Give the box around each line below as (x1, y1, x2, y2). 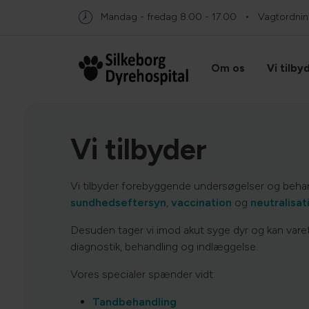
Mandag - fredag (101, 11, 177, 23)
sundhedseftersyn (70, 195, 166, 209)
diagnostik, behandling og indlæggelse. (70, 239, 261, 253)
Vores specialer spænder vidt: (70, 267, 221, 281)
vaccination (171, 195, 232, 209)
